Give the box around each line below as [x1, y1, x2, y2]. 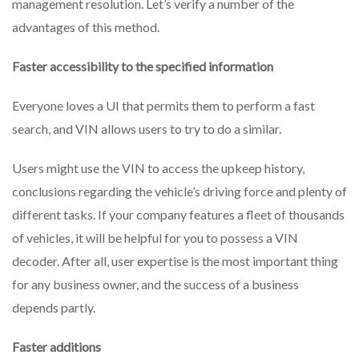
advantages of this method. [12, 18, 159, 34]
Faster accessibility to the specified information [12, 58, 273, 74]
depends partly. [12, 299, 95, 315]
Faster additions [12, 338, 101, 354]
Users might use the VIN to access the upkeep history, [12, 159, 305, 175]
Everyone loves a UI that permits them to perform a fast [12, 97, 315, 113]
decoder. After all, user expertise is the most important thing [12, 252, 338, 268]
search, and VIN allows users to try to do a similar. [12, 120, 281, 136]
